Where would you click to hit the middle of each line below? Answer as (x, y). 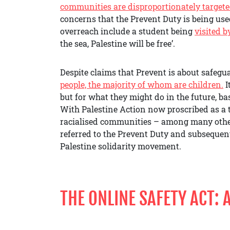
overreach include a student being (127, 31)
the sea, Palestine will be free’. (118, 43)
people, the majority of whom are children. (142, 84)
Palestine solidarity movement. (121, 146)
